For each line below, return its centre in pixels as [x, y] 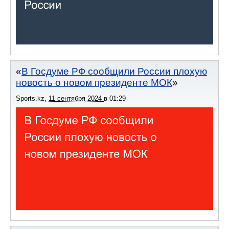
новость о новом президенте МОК [94, 82]
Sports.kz [30, 98]
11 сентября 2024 [76, 98]
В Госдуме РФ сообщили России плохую [114, 71]
